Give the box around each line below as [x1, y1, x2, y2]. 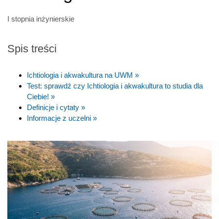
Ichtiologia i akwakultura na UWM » [27, 70, 139, 79]
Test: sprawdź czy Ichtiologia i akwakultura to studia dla [27, 81, 203, 90]
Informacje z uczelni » [27, 113, 97, 122]
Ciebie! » [27, 92, 55, 101]
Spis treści [7, 42, 57, 55]
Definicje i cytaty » [27, 103, 85, 111]
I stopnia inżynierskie [7, 14, 74, 23]
